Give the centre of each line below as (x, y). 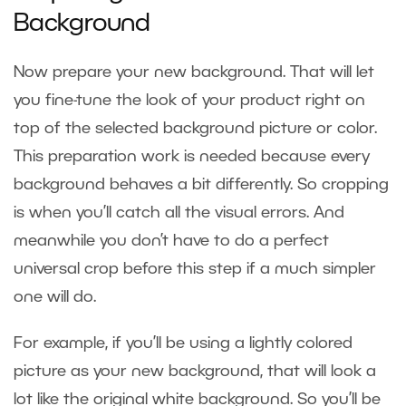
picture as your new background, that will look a (195, 372)
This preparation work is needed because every (192, 157)
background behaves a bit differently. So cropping (201, 185)
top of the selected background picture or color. (195, 129)
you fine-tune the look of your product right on (189, 101)
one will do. (55, 298)
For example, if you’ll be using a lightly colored (183, 344)
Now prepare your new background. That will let (194, 73)
